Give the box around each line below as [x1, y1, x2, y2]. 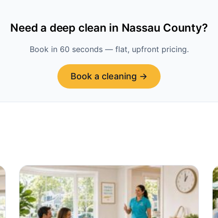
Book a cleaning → [71, 71, 147, 82]
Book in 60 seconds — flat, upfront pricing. [29, 44, 189, 54]
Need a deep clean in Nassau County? [10, 21, 208, 34]
